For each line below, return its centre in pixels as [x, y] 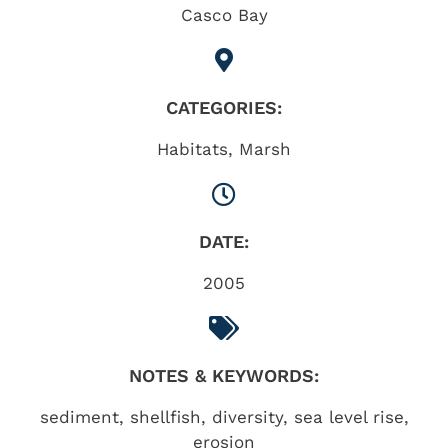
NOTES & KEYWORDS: [224, 375]
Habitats [192, 149]
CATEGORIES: [224, 107]
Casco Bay [224, 15]
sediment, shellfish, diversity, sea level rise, [224, 417]
